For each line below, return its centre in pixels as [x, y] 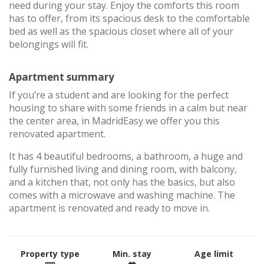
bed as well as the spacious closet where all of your [121, 31]
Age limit [214, 254]
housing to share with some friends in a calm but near [128, 108]
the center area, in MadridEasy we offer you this [114, 121]
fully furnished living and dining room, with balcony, [123, 169]
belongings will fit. [49, 44]
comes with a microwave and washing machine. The [122, 195]
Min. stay [132, 254]
